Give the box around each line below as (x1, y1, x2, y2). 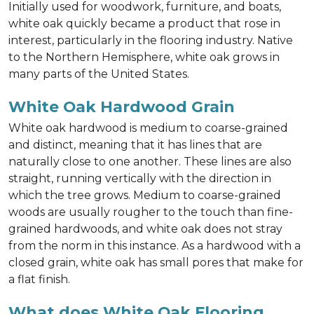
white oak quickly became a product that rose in (8, 17, 280, 30)
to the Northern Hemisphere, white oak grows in (8, 50, 280, 64)
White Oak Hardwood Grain (8, 97, 235, 116)
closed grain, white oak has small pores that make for (8, 256, 303, 269)
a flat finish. (8, 273, 70, 286)
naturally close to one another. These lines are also (8, 155, 292, 168)
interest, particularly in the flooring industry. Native (8, 34, 293, 47)
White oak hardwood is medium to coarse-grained (8, 121, 288, 135)
